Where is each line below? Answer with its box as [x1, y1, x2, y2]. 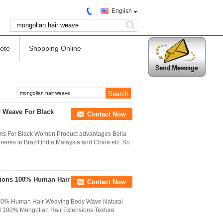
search [128, 25, 147, 33]
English [111, 7, 132, 14]
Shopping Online [29, 44, 81, 52]
